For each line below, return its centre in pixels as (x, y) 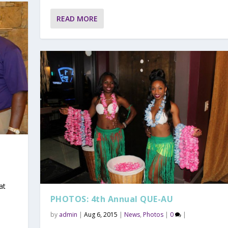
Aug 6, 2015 (101, 215)
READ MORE (77, 19)
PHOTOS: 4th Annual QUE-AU (112, 199)
